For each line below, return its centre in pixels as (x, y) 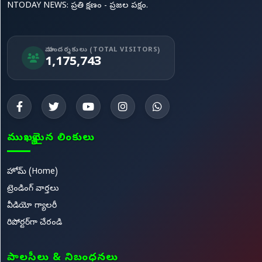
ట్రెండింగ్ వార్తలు (33, 189)
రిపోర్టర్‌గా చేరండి (35, 223)
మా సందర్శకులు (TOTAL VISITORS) (103, 50)
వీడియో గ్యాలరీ (32, 206)
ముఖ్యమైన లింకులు (51, 138)
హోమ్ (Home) (32, 172)
